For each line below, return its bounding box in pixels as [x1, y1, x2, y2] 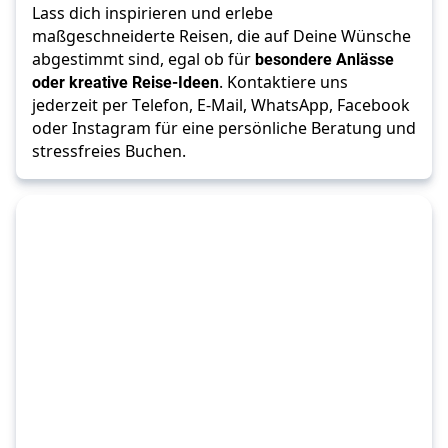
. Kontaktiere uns [219, 71, 348, 94]
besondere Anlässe [255, 48, 394, 70]
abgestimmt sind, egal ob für [32, 48, 255, 71]
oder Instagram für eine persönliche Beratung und [32, 117, 416, 140]
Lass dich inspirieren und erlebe [32, 2, 273, 25]
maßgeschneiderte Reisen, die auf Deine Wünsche [32, 25, 411, 48]
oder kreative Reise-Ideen [32, 71, 219, 93]
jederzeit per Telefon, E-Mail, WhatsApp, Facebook [32, 94, 410, 117]
